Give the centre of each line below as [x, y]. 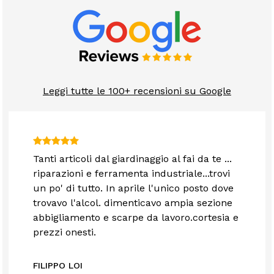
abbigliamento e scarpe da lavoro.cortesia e [136, 218]
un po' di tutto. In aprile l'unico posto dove [134, 188]
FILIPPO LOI [58, 266]
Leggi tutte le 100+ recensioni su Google [137, 91]
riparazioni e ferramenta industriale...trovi [132, 174]
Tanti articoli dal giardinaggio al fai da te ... [133, 159]
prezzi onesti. [65, 232]
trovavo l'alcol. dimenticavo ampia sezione [133, 203]
